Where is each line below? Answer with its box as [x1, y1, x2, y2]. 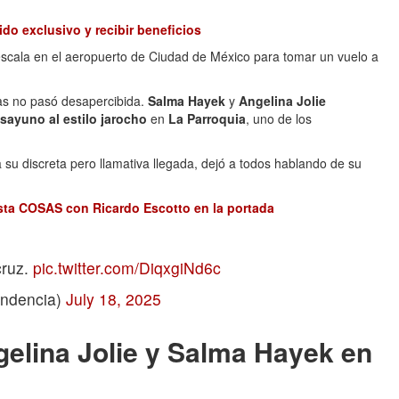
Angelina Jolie [239, 92, 326, 110]
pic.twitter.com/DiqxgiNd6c [33, 256, 221, 279]
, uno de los [246, 110, 312, 127]
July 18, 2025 [66, 288, 161, 310]
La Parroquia [168, 110, 246, 127]
